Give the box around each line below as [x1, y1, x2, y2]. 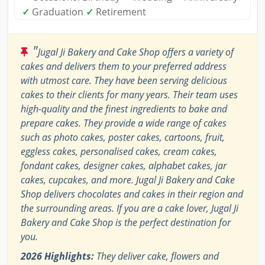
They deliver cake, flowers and [94, 250, 219, 263]
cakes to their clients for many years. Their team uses [21, 88, 238, 102]
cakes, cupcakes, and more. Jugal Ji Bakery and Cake [21, 173, 235, 187]
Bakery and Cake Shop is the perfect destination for [21, 216, 231, 230]
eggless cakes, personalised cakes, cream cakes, [21, 145, 217, 159]
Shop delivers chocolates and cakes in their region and [21, 188, 243, 201]
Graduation [30, 5, 86, 19]
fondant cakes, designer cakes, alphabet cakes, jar [21, 159, 227, 173]
